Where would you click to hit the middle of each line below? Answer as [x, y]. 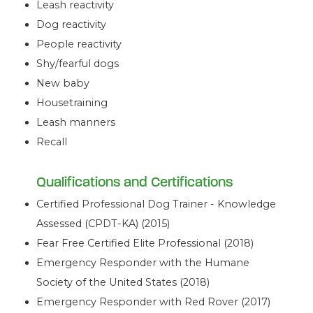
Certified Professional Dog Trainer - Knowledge [156, 204]
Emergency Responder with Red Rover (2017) [154, 301]
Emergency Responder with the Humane [143, 262]
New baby [63, 83]
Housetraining [72, 102]
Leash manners [76, 122]
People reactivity [79, 44]
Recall [52, 141]
